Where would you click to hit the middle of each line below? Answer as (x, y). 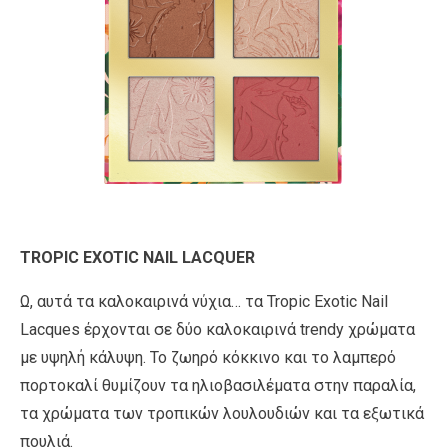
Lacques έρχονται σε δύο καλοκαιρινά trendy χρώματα (217, 329)
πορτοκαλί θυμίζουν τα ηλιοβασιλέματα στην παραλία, (218, 385)
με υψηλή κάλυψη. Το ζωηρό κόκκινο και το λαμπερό (208, 357)
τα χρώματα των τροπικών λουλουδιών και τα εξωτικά (222, 413)
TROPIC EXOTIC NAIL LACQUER (137, 257)
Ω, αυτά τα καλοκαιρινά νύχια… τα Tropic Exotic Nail (204, 301)
